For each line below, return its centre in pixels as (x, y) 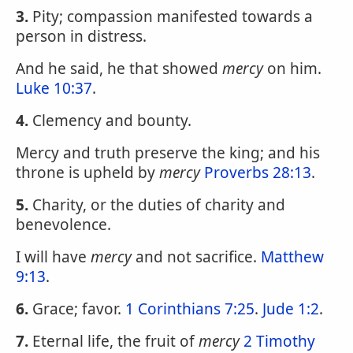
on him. (292, 69)
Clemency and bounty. (110, 121)
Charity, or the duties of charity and (157, 205)
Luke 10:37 (54, 88)
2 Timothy (279, 341)
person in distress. (81, 36)
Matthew (292, 257)
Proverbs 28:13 (258, 173)
